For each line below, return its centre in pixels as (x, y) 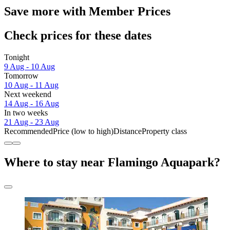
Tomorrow (21, 76)
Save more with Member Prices (87, 12)
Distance (128, 131)
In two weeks (26, 113)
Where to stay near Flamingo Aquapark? (112, 162)
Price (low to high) (83, 131)
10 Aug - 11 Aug (31, 85)
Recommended (28, 131)
